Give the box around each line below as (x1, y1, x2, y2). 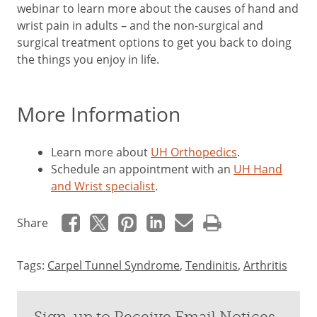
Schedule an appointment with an (51, 161, 234, 177)
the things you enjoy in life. (17, 52, 159, 67)
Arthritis (243, 258, 287, 273)
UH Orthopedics (151, 144, 237, 160)
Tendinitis (185, 258, 238, 273)
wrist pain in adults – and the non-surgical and (17, 18, 263, 33)
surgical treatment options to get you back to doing (17, 35, 292, 50)
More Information (17, 100, 180, 127)
